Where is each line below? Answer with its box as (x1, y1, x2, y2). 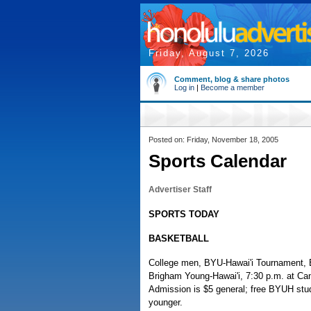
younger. (149, 297, 183, 308)
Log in (174, 83, 194, 92)
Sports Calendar (149, 151, 287, 171)
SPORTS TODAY (149, 209, 219, 219)
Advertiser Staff (149, 185, 212, 194)
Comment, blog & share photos (174, 75, 289, 83)
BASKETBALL (149, 233, 209, 244)
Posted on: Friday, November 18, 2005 (149, 135, 278, 144)
